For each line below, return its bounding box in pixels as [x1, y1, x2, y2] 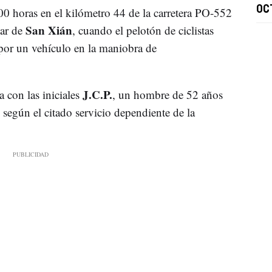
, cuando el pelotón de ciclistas [72, 22, 214, 38]
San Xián [25, 21, 72, 38]
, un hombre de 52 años [112, 86, 223, 102]
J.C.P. [82, 86, 112, 103]
